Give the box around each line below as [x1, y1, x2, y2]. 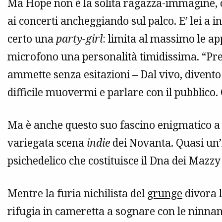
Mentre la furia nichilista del [7, 186, 147, 201]
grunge [147, 186, 182, 201]
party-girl [56, 32, 103, 46]
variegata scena [7, 136, 87, 150]
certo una [7, 32, 56, 46]
